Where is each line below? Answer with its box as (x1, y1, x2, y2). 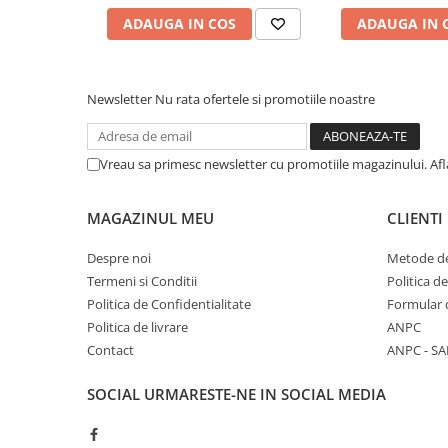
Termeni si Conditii (87, 272, 197, 290)
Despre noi (87, 249, 151, 267)
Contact (87, 341, 134, 359)
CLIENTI (387, 208, 443, 228)
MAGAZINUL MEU (87, 208, 214, 228)
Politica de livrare (87, 318, 188, 336)
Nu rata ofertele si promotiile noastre (155, 90, 375, 108)
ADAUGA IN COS (123, 14, 236, 33)
